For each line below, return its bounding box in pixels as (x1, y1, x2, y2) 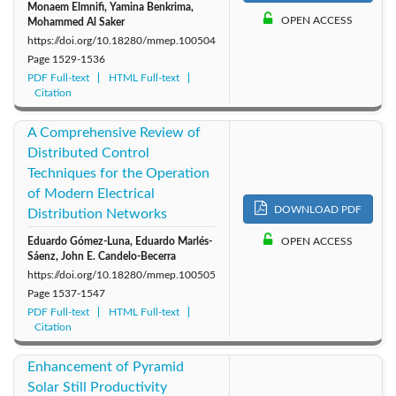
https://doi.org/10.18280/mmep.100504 (27, 34, 216, 46)
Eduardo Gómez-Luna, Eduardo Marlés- (27, 235, 212, 247)
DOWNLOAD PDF (271, 204, 362, 216)
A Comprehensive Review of (27, 125, 201, 140)
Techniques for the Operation (27, 165, 209, 180)
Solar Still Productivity (27, 379, 167, 394)
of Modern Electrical (27, 186, 155, 201)
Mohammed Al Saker (27, 16, 125, 27)
